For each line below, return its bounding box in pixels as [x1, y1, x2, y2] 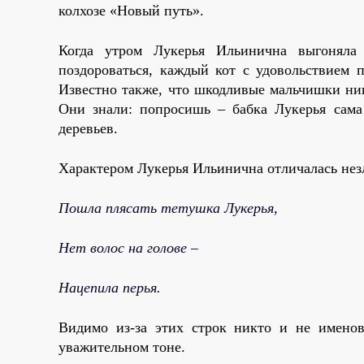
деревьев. [58, 119, 118, 136]
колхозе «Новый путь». [58, 2, 204, 19]
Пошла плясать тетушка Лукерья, [58, 199, 278, 216]
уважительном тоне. [58, 338, 185, 355]
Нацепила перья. [58, 279, 161, 296]
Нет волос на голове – [58, 239, 198, 256]
